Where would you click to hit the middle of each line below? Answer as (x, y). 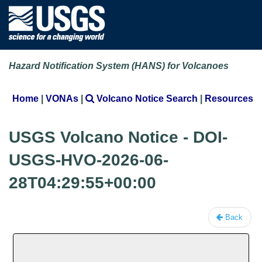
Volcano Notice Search (146, 99)
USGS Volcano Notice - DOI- (118, 137)
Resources (229, 99)
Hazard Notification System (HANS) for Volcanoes (119, 66)
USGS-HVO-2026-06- (89, 160)
